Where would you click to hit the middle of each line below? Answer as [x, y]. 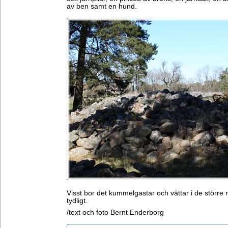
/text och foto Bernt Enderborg [115, 212]
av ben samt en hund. [102, 6]
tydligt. [77, 201]
